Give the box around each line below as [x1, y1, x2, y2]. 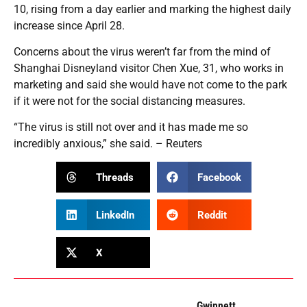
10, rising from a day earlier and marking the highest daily [14, 3, 291, 16]
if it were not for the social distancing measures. [14, 95, 245, 108]
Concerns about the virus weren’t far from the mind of [14, 45, 271, 59]
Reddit [197, 208, 227, 221]
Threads [96, 171, 134, 184]
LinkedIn [96, 208, 134, 221]
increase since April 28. [14, 19, 125, 33]
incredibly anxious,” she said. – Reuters [14, 137, 202, 151]
